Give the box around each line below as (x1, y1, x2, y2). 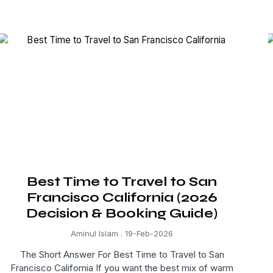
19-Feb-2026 (122, 229, 173, 239)
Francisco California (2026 (26, 190, 218, 206)
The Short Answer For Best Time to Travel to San (19, 249, 224, 261)
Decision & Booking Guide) (26, 205, 218, 222)
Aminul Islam (71, 229, 121, 239)
